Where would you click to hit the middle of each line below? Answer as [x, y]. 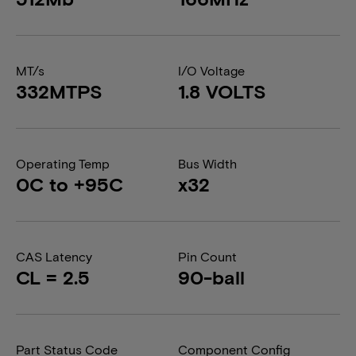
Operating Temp [63, 163]
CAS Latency [54, 256]
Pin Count [207, 256]
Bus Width [207, 163]
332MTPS [59, 91]
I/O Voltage [211, 70]
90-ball [211, 277]
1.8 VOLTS [222, 91]
